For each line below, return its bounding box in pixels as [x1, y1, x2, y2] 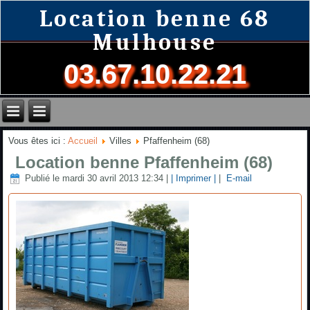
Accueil [68, 135, 98, 146]
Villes [109, 135, 132, 146]
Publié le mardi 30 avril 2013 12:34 [25, 173, 164, 184]
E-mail [224, 173, 253, 184]
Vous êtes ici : [8, 135, 69, 146]
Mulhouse [93, 28, 217, 56]
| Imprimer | [171, 173, 217, 184]
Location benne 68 [39, 4, 271, 33]
